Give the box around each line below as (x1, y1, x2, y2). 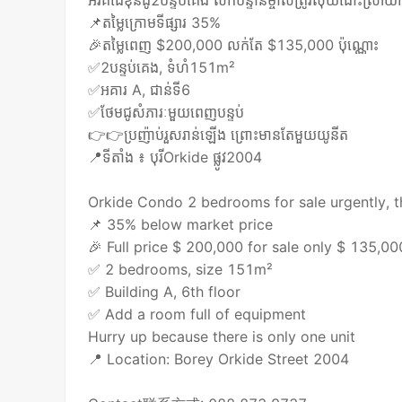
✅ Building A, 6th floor (88, 283, 241, 301)
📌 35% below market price (88, 215, 274, 234)
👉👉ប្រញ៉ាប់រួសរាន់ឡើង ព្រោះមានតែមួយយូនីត (88, 126, 349, 144)
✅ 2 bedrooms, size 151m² (88, 260, 274, 279)
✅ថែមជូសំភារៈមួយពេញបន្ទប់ (88, 103, 245, 122)
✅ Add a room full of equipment (88, 305, 307, 324)
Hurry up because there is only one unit (88, 328, 356, 346)
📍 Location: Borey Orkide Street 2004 (88, 350, 350, 369)
